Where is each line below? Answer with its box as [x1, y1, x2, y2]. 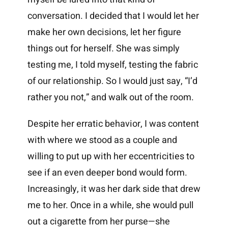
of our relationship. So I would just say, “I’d [27, 74, 197, 89]
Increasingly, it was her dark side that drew [27, 182, 201, 196]
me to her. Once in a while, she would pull [27, 198, 193, 213]
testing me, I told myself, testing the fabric [27, 58, 198, 72]
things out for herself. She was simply [27, 42, 180, 56]
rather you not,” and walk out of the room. [27, 91, 194, 105]
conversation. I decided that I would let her [27, 9, 199, 23]
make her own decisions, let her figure [27, 25, 181, 40]
